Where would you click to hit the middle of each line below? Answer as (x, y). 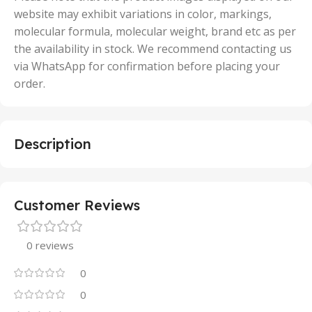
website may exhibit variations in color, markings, (143, 14)
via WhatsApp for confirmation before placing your (147, 66)
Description (53, 144)
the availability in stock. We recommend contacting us (153, 49)
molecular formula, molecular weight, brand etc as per (155, 31)
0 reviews (50, 245)
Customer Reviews (77, 205)
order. (30, 84)
